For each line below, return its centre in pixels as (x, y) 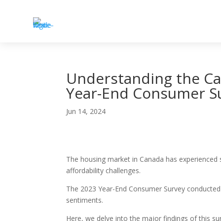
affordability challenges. (104, 171)
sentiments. (85, 200)
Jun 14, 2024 (86, 111)
